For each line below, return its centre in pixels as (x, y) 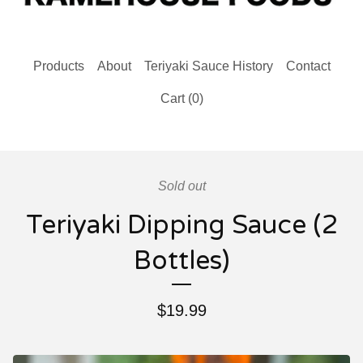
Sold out (181, 186)
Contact (308, 66)
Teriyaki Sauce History (208, 66)
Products (58, 66)
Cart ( (176, 98)
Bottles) (181, 261)
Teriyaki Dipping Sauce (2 (181, 225)
